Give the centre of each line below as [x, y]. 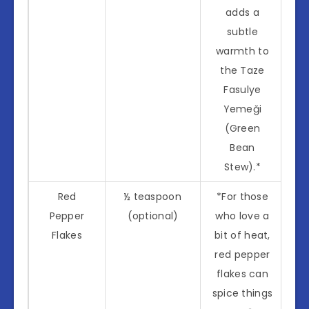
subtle [242, 31]
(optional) [153, 216]
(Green [242, 128]
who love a [242, 216]
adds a [242, 12]
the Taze [242, 70]
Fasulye [242, 89]
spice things [242, 293]
